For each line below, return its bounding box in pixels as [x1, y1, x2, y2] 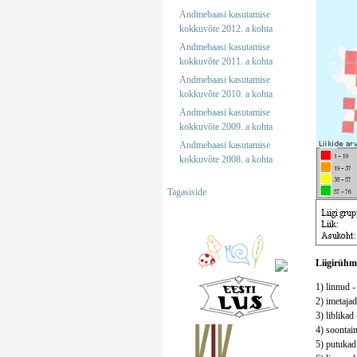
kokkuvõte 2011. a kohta [178, 56, 273, 67]
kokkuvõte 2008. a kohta [178, 154, 273, 165]
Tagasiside [167, 186, 206, 198]
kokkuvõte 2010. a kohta [178, 88, 273, 100]
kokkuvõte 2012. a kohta [178, 23, 273, 34]
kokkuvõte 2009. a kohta [178, 121, 273, 132]
